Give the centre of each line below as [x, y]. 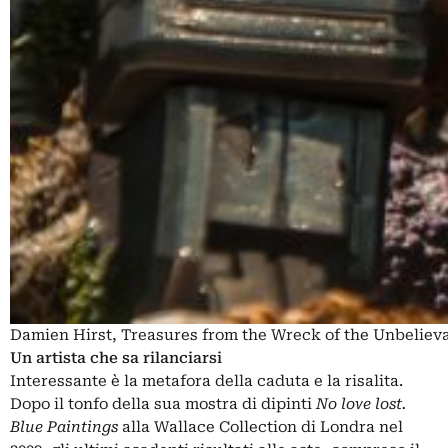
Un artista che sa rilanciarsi [116, 357]
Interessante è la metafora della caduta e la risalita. [206, 380]
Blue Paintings [64, 426]
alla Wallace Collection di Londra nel [260, 426]
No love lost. [361, 403]
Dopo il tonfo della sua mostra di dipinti [163, 403]
